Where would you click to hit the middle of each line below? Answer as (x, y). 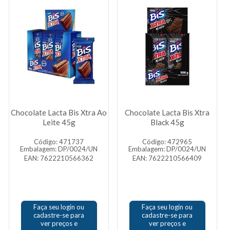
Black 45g (167, 122)
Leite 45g (59, 122)
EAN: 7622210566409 (167, 158)
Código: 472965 (167, 142)
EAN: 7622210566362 (59, 158)
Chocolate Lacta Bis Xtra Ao (59, 112)
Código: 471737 (59, 142)
